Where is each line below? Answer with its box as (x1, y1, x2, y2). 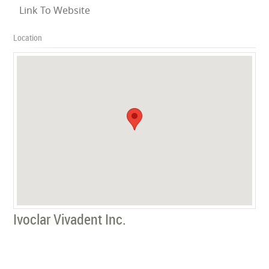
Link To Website (19, 3, 91, 17)
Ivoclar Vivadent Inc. (13, 209, 127, 229)
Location (13, 31, 43, 43)
